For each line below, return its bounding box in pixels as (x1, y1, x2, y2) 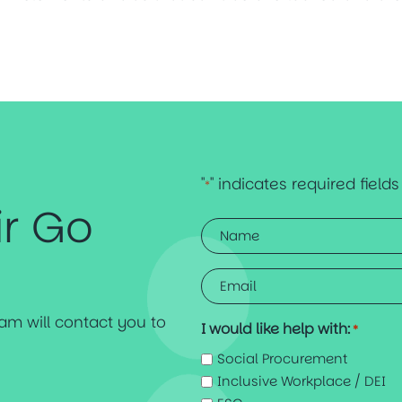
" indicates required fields (210, 172, 399, 195)
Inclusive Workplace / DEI (217, 371, 386, 391)
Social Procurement (217, 349, 347, 369)
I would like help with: (201, 319, 350, 339)
